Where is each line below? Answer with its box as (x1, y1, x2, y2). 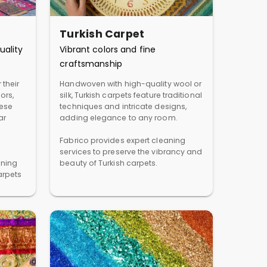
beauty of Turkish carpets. (60, 158, 158, 168)
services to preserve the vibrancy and (60, 147, 203, 157)
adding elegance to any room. (60, 113, 178, 123)
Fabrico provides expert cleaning (60, 135, 186, 145)
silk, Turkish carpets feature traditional (60, 90, 202, 100)
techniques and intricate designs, (60, 101, 187, 111)
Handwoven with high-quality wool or (60, 79, 202, 89)
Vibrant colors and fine (60, 44, 156, 55)
